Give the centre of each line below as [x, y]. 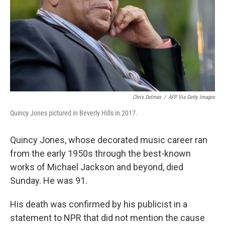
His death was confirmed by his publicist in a [99, 204]
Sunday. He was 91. [49, 181]
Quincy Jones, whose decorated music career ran [109, 140]
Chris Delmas [147, 97]
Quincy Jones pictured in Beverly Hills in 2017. [74, 113]
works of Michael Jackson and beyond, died [97, 167]
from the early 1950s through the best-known [100, 153]
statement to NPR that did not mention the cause [107, 218]
